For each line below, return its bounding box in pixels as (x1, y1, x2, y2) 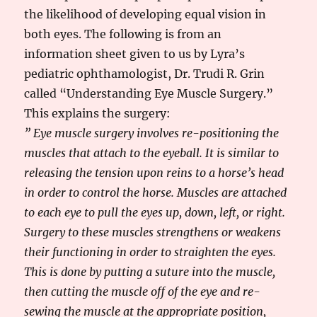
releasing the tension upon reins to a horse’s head (24, 166, 284, 180)
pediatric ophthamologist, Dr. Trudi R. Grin (24, 67, 265, 81)
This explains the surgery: (24, 106, 171, 120)
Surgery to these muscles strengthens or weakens (24, 225, 282, 239)
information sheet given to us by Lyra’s (24, 47, 246, 61)
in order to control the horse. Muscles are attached (24, 185, 287, 200)
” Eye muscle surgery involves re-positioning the (24, 126, 279, 140)
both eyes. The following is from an (24, 27, 222, 41)
